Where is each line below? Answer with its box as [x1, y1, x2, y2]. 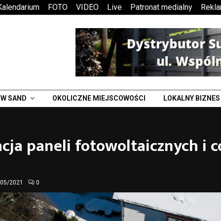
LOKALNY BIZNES [163, 94, 220, 102]
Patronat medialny [130, 2, 192, 12]
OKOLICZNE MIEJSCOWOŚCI [52, 94, 146, 102]
